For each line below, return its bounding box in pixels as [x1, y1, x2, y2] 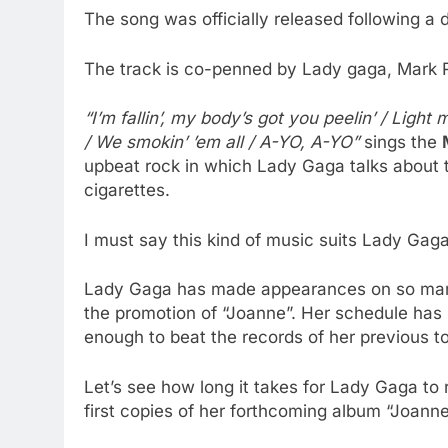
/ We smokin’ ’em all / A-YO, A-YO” [84, 132, 359, 152]
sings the [359, 132, 442, 152]
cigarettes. [84, 180, 170, 200]
